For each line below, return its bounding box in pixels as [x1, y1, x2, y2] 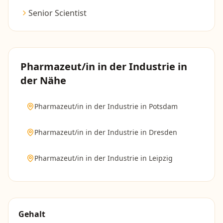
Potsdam [149, 102, 178, 111]
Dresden [149, 127, 177, 137]
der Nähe [20, 74, 66, 87]
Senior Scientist [28, 7, 87, 18]
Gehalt [18, 209, 45, 220]
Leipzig [149, 153, 173, 163]
